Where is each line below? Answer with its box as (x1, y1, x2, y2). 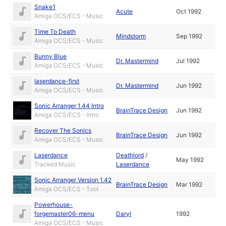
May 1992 (176, 156, 204, 163)
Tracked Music (34, 160, 76, 168)
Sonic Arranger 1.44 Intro (34, 102, 104, 109)
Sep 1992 (176, 32, 203, 40)
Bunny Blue (34, 52, 67, 60)
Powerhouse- (34, 201, 73, 208)
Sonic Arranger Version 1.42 (34, 176, 112, 184)
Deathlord (116, 151, 144, 159)
